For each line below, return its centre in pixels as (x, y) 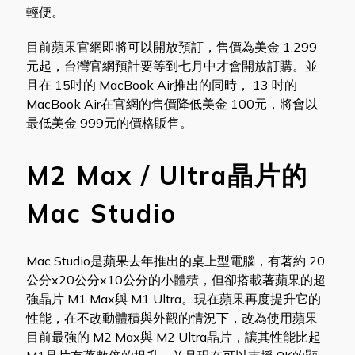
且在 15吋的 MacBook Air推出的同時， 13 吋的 (161, 84)
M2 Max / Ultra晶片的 (167, 175)
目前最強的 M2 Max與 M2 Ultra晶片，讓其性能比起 (173, 336)
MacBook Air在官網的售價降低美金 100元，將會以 (172, 103)
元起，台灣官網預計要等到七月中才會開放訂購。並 (172, 65)
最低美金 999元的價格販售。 (109, 122)
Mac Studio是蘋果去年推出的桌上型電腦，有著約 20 (175, 260)
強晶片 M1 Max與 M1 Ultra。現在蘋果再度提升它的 (173, 298)
